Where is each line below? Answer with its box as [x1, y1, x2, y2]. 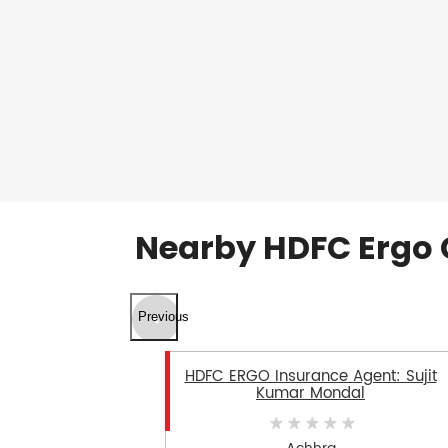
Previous [137, 309, 189, 325]
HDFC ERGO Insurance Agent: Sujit [184, 363, 437, 389]
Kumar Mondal [256, 380, 365, 406]
